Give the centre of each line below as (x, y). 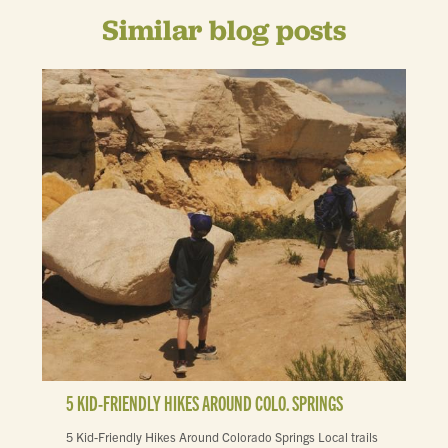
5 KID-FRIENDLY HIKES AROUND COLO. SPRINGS (204, 402)
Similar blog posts (224, 30)
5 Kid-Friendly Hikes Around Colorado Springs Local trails (222, 436)
